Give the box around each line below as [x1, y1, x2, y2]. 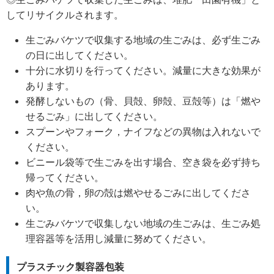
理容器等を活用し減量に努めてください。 [26, 232, 212, 245]
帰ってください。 [26, 171, 104, 184]
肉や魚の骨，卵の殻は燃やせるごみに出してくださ [26, 187, 251, 199]
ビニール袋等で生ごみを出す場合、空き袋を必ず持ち [26, 156, 261, 169]
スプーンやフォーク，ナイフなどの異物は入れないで [26, 125, 261, 138]
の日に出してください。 [26, 49, 133, 62]
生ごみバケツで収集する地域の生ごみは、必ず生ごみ [26, 34, 261, 46]
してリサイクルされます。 [6, 9, 124, 21]
